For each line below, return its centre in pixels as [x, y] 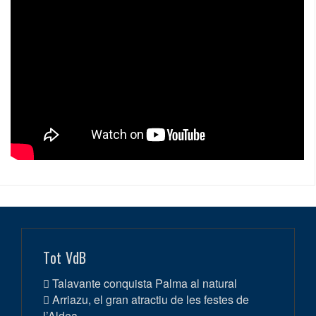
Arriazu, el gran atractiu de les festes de [151, 299]
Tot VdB [65, 257]
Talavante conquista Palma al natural [145, 283]
